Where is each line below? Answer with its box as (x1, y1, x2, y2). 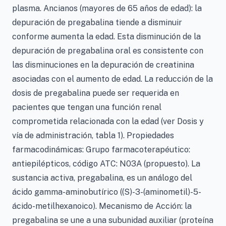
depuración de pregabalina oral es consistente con (12, 46, 203, 55)
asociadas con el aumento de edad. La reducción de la (12, 74, 213, 84)
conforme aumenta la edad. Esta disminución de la (12, 32, 201, 41)
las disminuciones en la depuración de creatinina (12, 60, 194, 70)
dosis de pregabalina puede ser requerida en (12, 88, 179, 98)
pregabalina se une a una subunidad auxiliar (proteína (12, 215, 213, 225)
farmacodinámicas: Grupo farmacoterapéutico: (12, 145, 190, 154)
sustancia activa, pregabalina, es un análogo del (12, 173, 192, 183)
